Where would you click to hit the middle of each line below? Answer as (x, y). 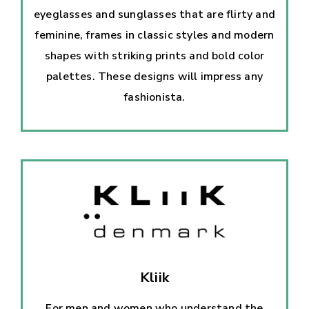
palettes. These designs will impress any (154, 76)
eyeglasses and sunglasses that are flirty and (155, 14)
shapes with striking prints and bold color (154, 56)
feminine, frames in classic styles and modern (154, 35)
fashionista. (154, 97)
